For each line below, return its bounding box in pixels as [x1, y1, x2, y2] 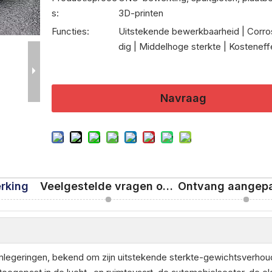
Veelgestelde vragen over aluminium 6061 [163, 179, 173, 192]
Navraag [160, 91, 207, 104]
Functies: [52, 25, 90, 37]
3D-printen [118, 7, 164, 19]
